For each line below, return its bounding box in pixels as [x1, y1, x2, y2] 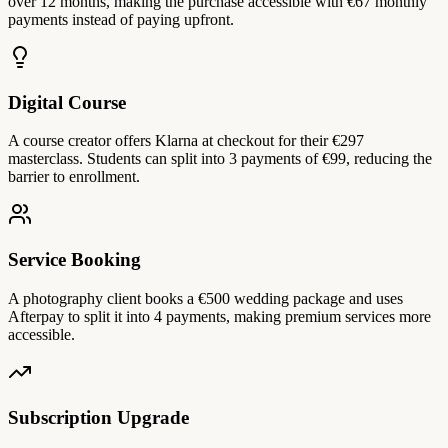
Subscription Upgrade [8, 406, 189, 428]
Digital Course [8, 91, 126, 113]
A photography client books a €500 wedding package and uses [8, 289, 403, 307]
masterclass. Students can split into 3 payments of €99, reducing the [8, 150, 432, 168]
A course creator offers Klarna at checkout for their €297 [8, 132, 364, 150]
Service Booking [8, 249, 141, 271]
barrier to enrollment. [8, 168, 140, 186]
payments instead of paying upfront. [8, 10, 234, 28]
